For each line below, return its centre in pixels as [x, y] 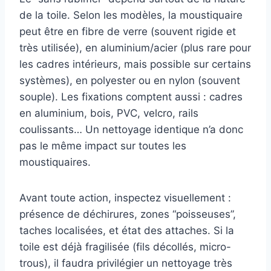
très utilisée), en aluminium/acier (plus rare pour [135, 48]
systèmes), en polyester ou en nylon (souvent [130, 81]
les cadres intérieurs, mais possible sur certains [135, 64]
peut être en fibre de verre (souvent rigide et [128, 32]
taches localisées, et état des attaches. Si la [127, 231]
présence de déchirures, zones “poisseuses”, [128, 214]
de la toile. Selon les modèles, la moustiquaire [131, 15]
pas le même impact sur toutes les [103, 146]
